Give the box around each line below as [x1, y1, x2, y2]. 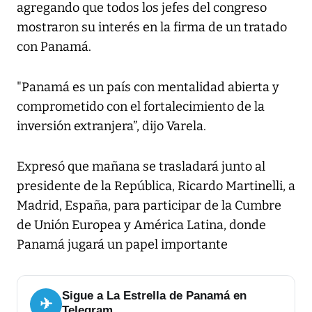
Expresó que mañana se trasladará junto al [17, 159, 265, 175]
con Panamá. [17, 39, 91, 55]
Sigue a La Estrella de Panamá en [62, 289, 247, 303]
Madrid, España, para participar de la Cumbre [17, 198, 281, 214]
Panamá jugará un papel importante [17, 237, 228, 253]
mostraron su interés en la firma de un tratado [17, 19, 287, 36]
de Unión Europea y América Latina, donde [17, 217, 266, 233]
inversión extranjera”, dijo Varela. [17, 118, 206, 134]
